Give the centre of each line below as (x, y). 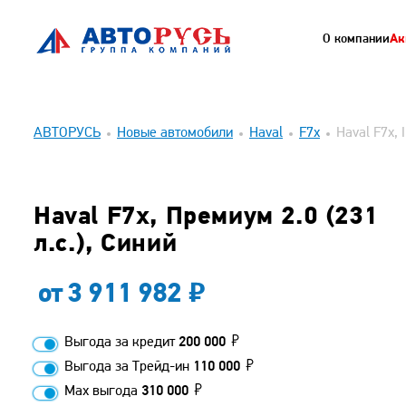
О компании (356, 39)
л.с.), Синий (106, 245)
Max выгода (103, 391)
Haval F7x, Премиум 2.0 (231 (206, 217)
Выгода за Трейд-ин (129, 367)
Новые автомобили (175, 133)
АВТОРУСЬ (67, 133)
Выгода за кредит (121, 343)
